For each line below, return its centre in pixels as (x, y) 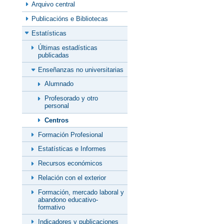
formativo (51, 207)
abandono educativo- (68, 199)
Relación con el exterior (72, 178)
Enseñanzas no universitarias (81, 69)
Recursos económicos (70, 163)
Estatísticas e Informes (72, 149)
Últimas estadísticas (68, 47)
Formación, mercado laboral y (81, 192)
